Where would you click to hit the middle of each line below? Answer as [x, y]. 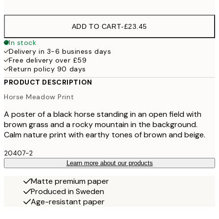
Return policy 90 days [47, 69]
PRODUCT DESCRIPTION [48, 82]
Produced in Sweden [67, 191]
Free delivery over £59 [48, 60]
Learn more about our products [109, 163]
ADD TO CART [97, 27]
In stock [23, 43]
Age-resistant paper [68, 201]
